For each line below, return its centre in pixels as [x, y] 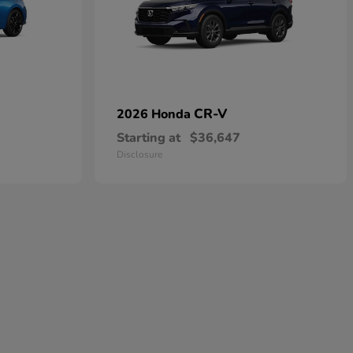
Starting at [149, 138]
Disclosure [139, 154]
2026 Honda [155, 114]
